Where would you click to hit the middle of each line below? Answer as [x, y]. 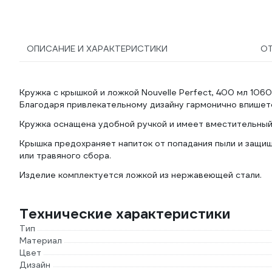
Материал [41, 240]
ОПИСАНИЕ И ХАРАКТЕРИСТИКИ [97, 49]
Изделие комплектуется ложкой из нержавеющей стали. [141, 175]
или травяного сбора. [65, 155]
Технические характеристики [125, 214]
